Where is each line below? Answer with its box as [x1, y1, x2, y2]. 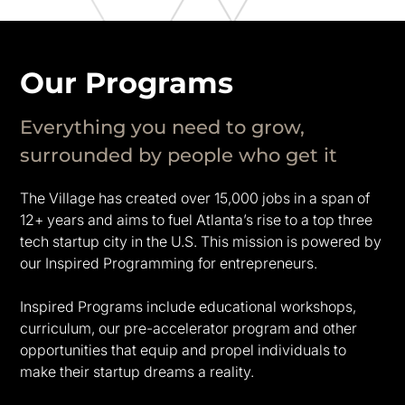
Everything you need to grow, [20, 115, 306, 138]
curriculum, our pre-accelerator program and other [20, 318, 358, 337]
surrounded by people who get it [20, 143, 338, 166]
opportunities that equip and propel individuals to [20, 340, 347, 359]
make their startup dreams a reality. [20, 362, 255, 381]
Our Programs [20, 64, 234, 100]
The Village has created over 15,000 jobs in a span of [20, 188, 371, 207]
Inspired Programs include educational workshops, [20, 297, 357, 316]
